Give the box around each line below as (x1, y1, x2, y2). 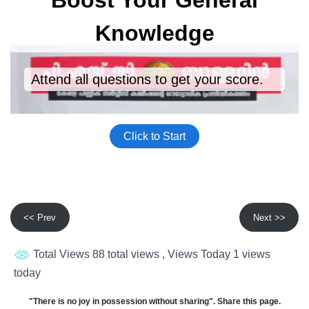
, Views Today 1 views (162, 248, 270, 261)
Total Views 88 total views (30, 248, 162, 261)
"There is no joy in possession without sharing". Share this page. (28, 296, 281, 306)
